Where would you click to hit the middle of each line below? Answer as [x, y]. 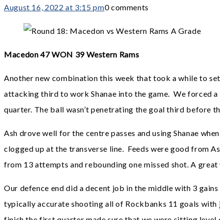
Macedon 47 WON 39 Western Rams [72, 54]
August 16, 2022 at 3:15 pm [54, 7]
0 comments [127, 7]
